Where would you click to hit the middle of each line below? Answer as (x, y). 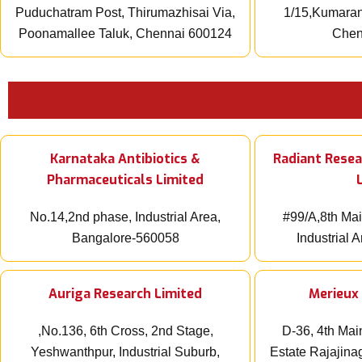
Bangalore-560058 (125, 238)
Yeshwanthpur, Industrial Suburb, (125, 352)
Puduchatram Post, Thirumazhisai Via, (125, 13)
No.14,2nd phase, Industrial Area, (125, 217)
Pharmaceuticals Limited (125, 180)
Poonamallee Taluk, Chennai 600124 (125, 34)
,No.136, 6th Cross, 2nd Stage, (125, 331)
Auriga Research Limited (125, 294)
